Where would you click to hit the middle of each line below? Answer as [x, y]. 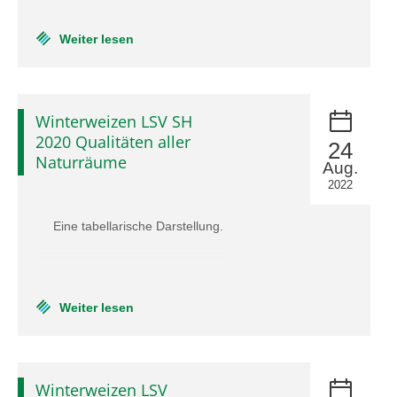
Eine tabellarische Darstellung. [138, 226]
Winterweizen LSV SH [114, 121]
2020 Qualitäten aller [113, 142]
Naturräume [81, 162]
